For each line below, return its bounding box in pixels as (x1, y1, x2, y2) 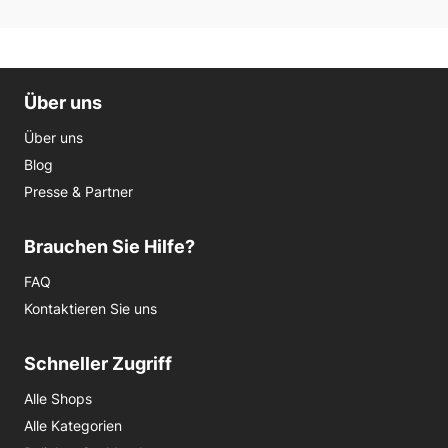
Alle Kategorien (24, 417, 122, 434)
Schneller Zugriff (24, 353, 172, 374)
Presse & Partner (24, 183, 133, 200)
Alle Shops (24, 390, 92, 407)
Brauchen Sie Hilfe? (24, 236, 195, 257)
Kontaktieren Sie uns (24, 300, 157, 317)
